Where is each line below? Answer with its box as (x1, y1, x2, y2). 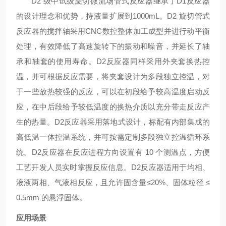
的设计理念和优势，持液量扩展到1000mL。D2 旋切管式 (16, 12, 210, 20)
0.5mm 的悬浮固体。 (16, 193, 87, 202)
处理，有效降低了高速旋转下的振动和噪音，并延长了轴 (16, 42, 210, 50)
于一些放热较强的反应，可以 (16, 87, 117, 96)
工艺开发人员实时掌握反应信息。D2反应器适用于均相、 (16, 163, 210, 172)
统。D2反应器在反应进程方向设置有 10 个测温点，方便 (16, 148, 210, 156)
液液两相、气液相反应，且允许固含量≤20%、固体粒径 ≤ (16, 178, 210, 187)
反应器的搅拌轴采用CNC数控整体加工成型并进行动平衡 (16, 27, 210, 35)
